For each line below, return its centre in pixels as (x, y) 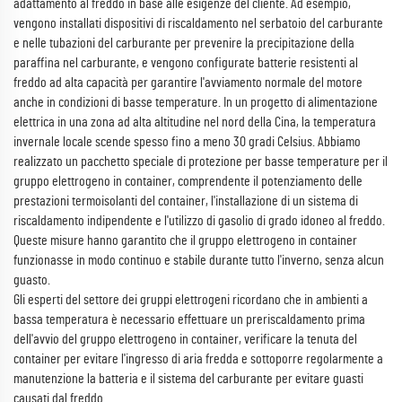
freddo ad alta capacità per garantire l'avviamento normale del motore (188, 83)
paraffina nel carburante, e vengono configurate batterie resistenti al (186, 63)
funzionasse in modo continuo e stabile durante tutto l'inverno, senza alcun (199, 260)
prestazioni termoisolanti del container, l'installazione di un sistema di (186, 201)
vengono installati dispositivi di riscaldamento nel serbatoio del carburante (198, 23)
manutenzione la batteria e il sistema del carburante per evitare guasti (188, 379)
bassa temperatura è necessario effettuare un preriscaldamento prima (189, 319)
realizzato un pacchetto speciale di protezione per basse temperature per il (201, 162)
